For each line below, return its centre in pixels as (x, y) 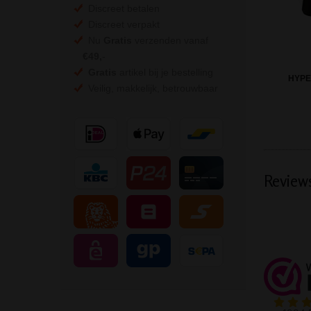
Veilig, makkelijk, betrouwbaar (150, 89)
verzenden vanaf (170, 41)
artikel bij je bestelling (165, 73)
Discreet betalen (121, 9)
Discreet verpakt (121, 25)
